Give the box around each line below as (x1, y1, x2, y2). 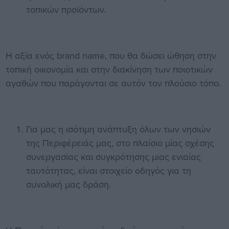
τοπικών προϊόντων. (26, 3, 106, 16)
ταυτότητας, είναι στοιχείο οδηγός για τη (26, 164, 191, 177)
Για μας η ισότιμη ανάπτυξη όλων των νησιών (26, 123, 211, 136)
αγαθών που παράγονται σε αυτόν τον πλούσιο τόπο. (5, 77, 221, 90)
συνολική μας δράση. (26, 178, 111, 191)
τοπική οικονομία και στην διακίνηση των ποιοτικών (5, 63, 213, 76)
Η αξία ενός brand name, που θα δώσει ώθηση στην (5, 49, 216, 62)
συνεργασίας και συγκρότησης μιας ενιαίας (26, 150, 201, 164)
